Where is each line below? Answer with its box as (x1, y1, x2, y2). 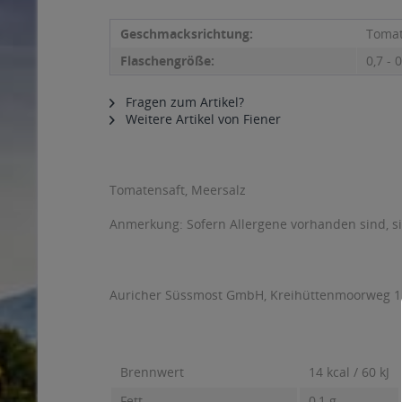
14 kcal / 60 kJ (309, 363, 389, 380)
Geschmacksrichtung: (120, 25, 253, 42)
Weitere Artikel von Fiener (122, 110, 281, 127)
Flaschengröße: (120, 52, 214, 69)
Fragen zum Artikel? (122, 93, 244, 110)
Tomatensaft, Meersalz (109, 181, 246, 198)
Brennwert (120, 363, 184, 380)
